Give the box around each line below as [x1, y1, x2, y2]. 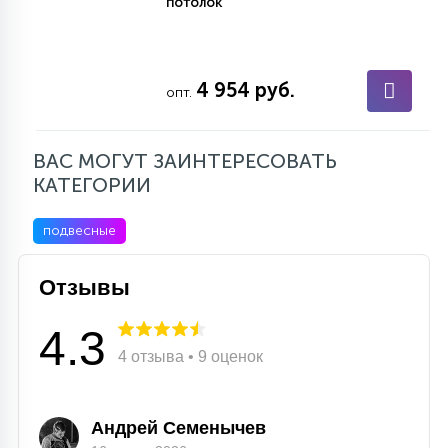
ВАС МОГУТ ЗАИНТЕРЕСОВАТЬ [33, 149, 337, 173]
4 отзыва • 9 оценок [118, 348, 263, 365]
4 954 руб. [196, 78, 295, 102]
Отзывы [39, 275, 130, 300]
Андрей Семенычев [91, 418, 266, 438]
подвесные [43, 222, 116, 239]
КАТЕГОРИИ [33, 173, 151, 197]
